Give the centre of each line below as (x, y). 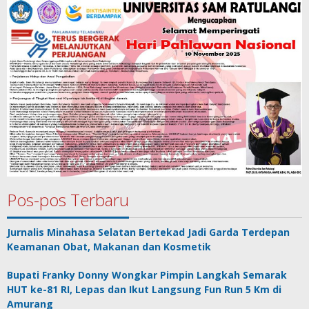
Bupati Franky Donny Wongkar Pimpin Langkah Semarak (147, 275)
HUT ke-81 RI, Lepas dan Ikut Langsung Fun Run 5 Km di (144, 290)
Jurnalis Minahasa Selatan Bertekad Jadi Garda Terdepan (148, 232)
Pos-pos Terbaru (68, 200)
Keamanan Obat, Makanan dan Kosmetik (109, 247)
